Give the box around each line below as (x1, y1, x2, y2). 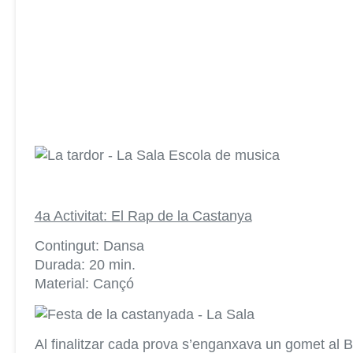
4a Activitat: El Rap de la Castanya (34, 207, 252, 224)
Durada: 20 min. (34, 257, 136, 273)
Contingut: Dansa (34, 238, 144, 255)
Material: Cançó (34, 276, 134, 292)
